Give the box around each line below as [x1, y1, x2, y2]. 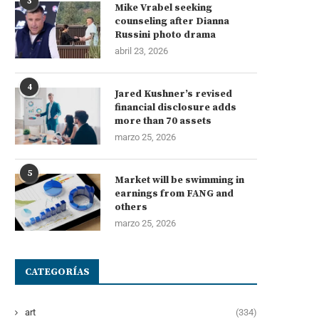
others [115, 200, 147, 214]
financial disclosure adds [115, 100, 236, 114]
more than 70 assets [115, 114, 211, 127]
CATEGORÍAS [25, 265, 90, 278]
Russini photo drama [115, 28, 216, 41]
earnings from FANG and [115, 187, 234, 200]
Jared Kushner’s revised [115, 87, 232, 100]
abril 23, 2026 [115, 45, 168, 56]
